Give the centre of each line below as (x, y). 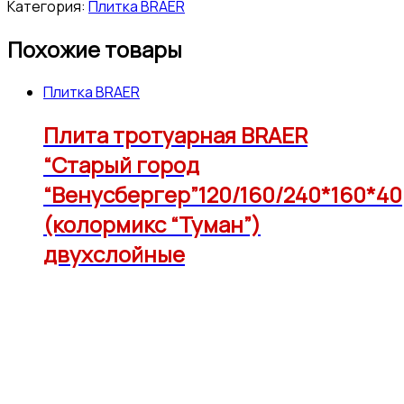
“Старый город (121, 164)
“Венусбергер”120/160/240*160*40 (223, 194)
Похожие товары (95, 49)
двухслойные (114, 253)
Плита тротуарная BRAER (175, 134)
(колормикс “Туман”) (152, 224)
